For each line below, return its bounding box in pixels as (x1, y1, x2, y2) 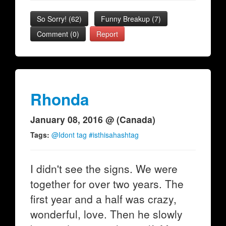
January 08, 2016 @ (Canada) (30, 113, 155, 126)
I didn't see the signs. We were (30, 161, 178, 176)
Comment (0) (37, 29, 79, 39)
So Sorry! (37, 14, 69, 24)
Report (96, 29, 118, 39)
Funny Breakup (101, 14, 152, 24)
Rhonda (30, 88, 89, 110)
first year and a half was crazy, (30, 191, 177, 206)
